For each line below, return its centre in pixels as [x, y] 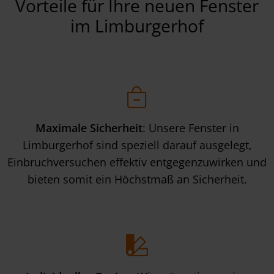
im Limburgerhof [137, 25]
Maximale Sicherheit [89, 128]
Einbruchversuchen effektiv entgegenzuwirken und [137, 162]
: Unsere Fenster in [191, 128]
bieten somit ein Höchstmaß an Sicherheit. [137, 180]
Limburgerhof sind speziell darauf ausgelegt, [137, 145]
